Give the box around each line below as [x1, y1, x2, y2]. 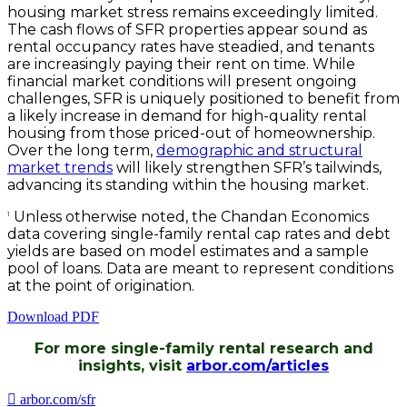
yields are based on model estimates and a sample [7, 242, 369, 260]
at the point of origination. [7, 276, 194, 294]
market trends [7, 158, 113, 176]
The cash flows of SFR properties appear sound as [7, 20, 367, 38]
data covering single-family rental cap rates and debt [7, 224, 391, 243]
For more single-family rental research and [34, 339, 373, 357]
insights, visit [78, 356, 186, 374]
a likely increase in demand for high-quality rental [7, 106, 367, 124]
